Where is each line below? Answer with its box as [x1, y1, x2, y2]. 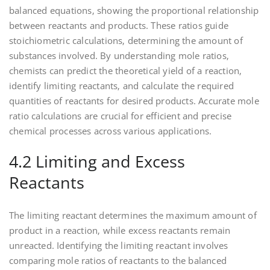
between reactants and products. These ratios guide [9, 19, 229, 32]
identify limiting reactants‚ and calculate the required [9, 80, 234, 92]
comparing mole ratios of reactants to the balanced [9, 254, 227, 267]
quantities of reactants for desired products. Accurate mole [9, 95, 259, 107]
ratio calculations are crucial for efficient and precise [9, 110, 232, 122]
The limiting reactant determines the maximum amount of [9, 209, 257, 222]
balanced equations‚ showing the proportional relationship [9, 4, 259, 17]
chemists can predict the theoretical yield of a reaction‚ [9, 64, 242, 77]
